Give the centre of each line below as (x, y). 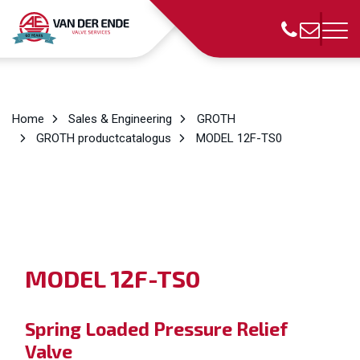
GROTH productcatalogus (104, 138)
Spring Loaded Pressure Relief (156, 329)
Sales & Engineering (121, 119)
